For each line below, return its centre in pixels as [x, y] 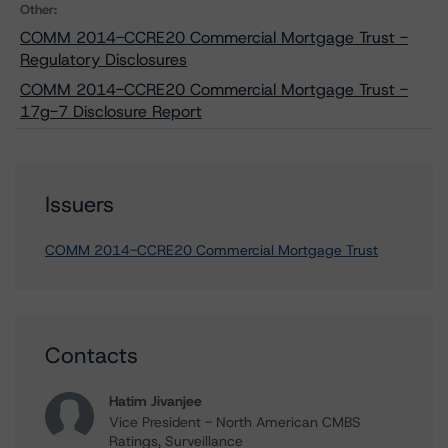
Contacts [91, 355]
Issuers [79, 204]
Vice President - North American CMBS [235, 422]
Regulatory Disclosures [103, 59]
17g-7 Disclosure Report [111, 111]
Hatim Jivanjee [155, 401]
